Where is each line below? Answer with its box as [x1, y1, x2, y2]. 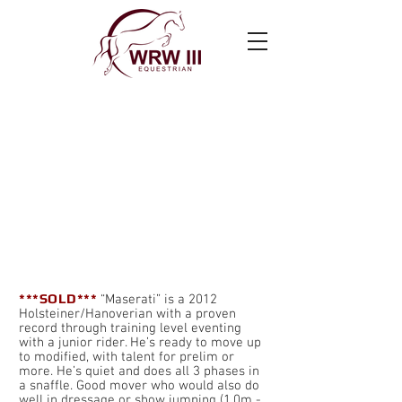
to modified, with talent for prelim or [19, 349, 234, 365]
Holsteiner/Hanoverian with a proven [19, 306, 236, 322]
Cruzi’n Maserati [59, 94, 229, 120]
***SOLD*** [19, 291, 101, 306]
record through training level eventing [19, 320, 241, 336]
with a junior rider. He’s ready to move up [19, 335, 261, 351]
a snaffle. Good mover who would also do [19, 378, 259, 394]
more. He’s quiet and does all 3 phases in [19, 363, 259, 380]
